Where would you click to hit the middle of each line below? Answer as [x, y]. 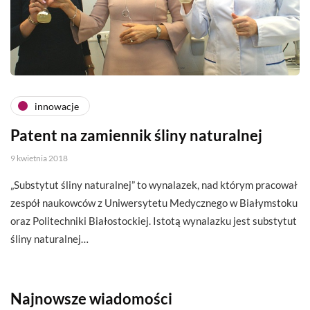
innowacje [57, 106]
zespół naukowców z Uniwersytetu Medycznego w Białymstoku [154, 203]
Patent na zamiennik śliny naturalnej [136, 136]
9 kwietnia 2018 [39, 158]
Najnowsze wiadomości [91, 299]
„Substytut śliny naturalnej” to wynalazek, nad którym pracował [154, 185]
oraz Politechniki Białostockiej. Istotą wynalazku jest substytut [154, 221]
